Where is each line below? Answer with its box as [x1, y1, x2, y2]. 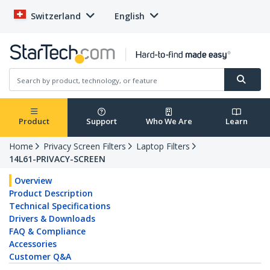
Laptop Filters [136, 140, 190, 152]
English [115, 10, 145, 22]
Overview [14, 175, 52, 187]
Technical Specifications [9, 200, 110, 212]
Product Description [9, 187, 93, 199]
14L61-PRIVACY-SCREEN [9, 153, 105, 165]
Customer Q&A [9, 251, 71, 263]
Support [86, 116, 117, 127]
